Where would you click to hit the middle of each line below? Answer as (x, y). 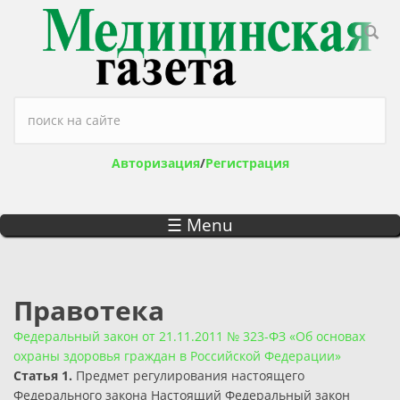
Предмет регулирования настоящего (190, 376)
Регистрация (247, 163)
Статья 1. (45, 376)
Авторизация (155, 163)
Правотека (89, 311)
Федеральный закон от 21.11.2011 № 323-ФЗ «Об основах (189, 337)
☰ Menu (200, 225)
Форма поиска (80, 113)
